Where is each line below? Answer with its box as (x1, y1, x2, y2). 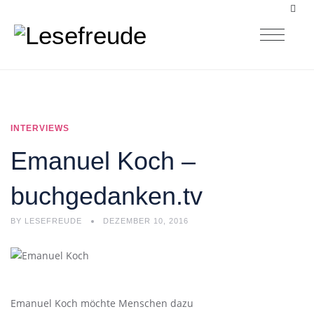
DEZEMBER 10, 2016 (103, 217, 189, 225)
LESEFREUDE (22, 217, 85, 225)
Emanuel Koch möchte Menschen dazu (11, 296, 193, 310)
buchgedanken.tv (11, 182, 203, 210)
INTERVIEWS (11, 123, 69, 133)
